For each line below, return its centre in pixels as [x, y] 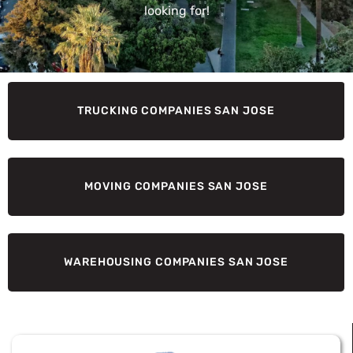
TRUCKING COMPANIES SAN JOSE [176, 111]
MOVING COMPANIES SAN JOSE [176, 186]
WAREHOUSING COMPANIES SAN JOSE [176, 262]
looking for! [176, 11]
